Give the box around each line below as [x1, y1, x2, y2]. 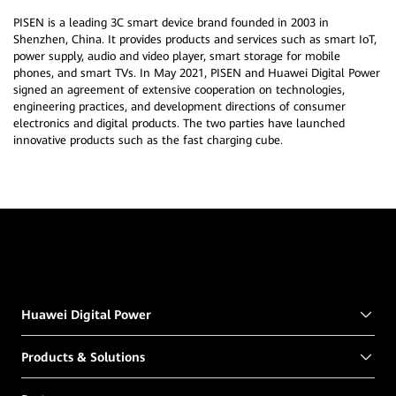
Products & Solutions [21, 349, 145, 364]
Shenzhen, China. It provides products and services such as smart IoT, [13, 33, 377, 47]
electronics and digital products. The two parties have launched [13, 117, 345, 131]
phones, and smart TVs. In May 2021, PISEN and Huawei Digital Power [13, 66, 380, 80]
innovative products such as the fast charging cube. [13, 133, 283, 148]
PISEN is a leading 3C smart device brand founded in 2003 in [13, 16, 329, 30]
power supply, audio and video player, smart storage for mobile [13, 49, 340, 64]
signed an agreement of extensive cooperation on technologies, [13, 83, 345, 97]
